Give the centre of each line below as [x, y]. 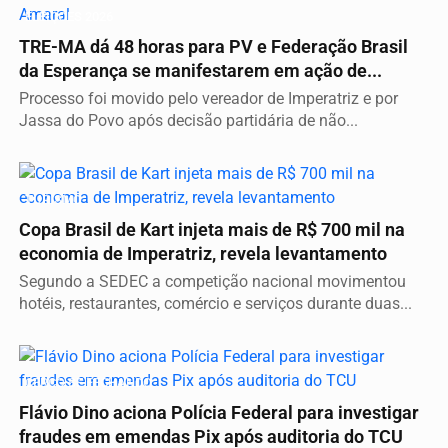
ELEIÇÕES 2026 [69, 16]
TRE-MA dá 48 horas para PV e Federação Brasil [213, 46]
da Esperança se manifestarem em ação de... [200, 70]
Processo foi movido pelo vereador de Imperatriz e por [208, 98]
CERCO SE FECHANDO [88, 382]
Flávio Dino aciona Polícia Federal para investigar [219, 412]
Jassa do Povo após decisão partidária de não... [188, 120]
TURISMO [53, 199]
